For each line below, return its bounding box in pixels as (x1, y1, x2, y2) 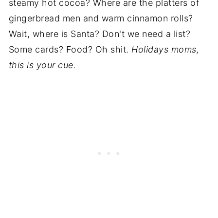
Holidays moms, (128, 44, 200, 54)
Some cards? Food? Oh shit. (8, 44, 129, 54)
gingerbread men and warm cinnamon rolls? (8, 13, 193, 23)
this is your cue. (8, 59, 76, 70)
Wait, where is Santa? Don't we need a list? (8, 28, 191, 39)
